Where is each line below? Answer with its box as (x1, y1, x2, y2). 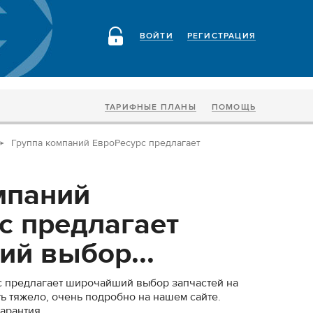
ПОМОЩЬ (211, 102, 256, 112)
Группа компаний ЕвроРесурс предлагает (11, 137, 201, 150)
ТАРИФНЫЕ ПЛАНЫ (104, 102, 196, 112)
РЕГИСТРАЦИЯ (187, 31, 256, 41)
